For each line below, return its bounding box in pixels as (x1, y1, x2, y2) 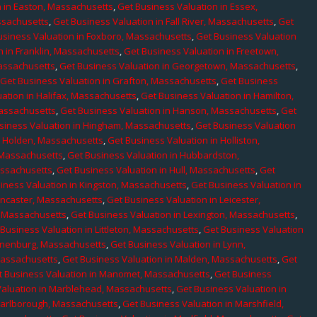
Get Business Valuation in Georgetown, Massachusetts (59, 59, 296, 72)
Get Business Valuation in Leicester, (107, 192, 261, 206)
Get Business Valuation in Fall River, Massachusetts (53, 14, 275, 28)
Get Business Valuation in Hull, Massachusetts (57, 163, 256, 176)
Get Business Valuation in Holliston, (108, 133, 260, 146)
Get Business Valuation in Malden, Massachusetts (62, 252, 278, 265)
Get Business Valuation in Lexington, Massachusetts (71, 207, 296, 221)
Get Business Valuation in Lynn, (110, 237, 246, 250)
